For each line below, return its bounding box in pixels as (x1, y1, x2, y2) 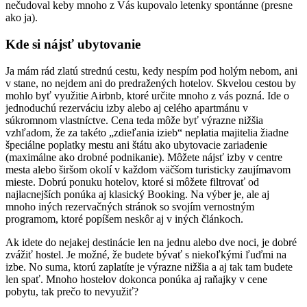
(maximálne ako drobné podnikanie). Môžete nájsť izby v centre (5, 151, 282, 163)
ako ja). (5, 12, 38, 24)
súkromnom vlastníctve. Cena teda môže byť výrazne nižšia (5, 114, 263, 126)
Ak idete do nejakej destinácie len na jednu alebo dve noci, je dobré (5, 236, 297, 248)
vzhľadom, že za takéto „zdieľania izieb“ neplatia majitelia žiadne (5, 126, 288, 138)
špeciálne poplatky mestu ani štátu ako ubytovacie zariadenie (5, 138, 267, 151)
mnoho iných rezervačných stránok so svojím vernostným (5, 200, 254, 212)
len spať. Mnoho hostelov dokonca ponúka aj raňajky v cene (5, 273, 267, 285)
